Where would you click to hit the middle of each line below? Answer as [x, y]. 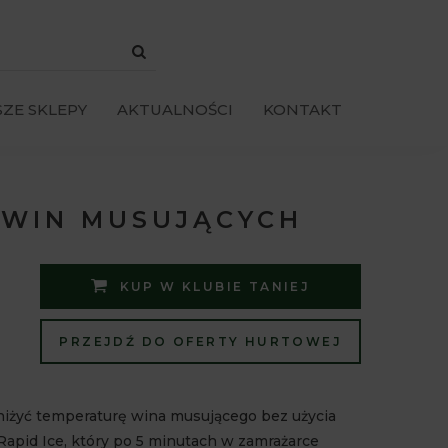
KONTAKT [302, 109]
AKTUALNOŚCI [174, 109]
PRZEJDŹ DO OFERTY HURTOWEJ [200, 341]
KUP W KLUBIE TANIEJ [215, 286]
